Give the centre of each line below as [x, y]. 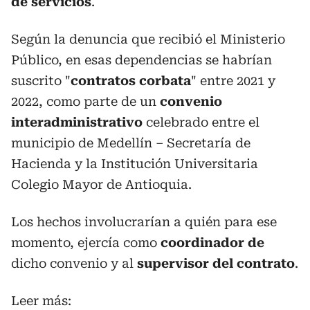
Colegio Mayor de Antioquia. [101, 184]
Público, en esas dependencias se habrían [142, 60]
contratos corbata [131, 81]
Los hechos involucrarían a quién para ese [144, 222]
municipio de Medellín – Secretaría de [131, 143]
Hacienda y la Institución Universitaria [135, 164]
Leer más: [41, 301]
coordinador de [212, 243]
